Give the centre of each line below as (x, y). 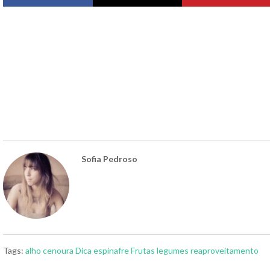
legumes (173, 250)
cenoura (58, 250)
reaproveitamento (224, 250)
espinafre (111, 250)
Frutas (143, 250)
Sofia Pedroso (109, 159)
